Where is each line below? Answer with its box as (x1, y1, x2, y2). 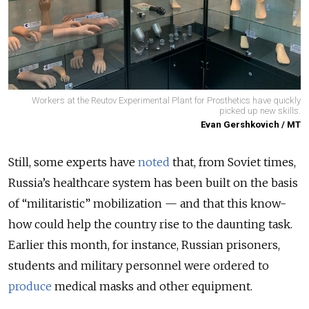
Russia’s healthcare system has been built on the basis (8, 176, 298, 190)
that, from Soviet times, (170, 155, 296, 170)
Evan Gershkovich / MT (201, 119, 301, 130)
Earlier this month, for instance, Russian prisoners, (8, 238, 280, 252)
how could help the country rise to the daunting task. (8, 217, 292, 232)
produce (8, 279, 52, 294)
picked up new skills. (219, 105, 301, 116)
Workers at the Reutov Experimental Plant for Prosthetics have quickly (32, 94, 301, 106)
